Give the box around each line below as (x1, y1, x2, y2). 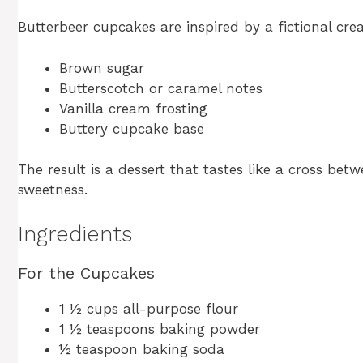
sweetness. (18, 181, 88, 199)
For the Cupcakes (18, 263, 155, 283)
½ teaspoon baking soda (59, 340, 224, 357)
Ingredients (18, 220, 132, 247)
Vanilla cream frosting (59, 100, 207, 117)
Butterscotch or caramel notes (59, 79, 263, 96)
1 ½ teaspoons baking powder (59, 320, 260, 337)
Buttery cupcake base (59, 120, 204, 137)
